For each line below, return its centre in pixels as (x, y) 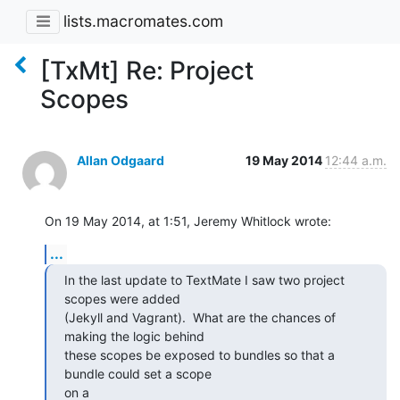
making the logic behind (134, 336)
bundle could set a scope (140, 373)
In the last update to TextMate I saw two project (204, 279)
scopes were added (122, 298)
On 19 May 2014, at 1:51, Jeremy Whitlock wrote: (188, 221)
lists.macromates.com (143, 21)
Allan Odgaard (121, 160)
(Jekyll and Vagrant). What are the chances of (200, 317)
